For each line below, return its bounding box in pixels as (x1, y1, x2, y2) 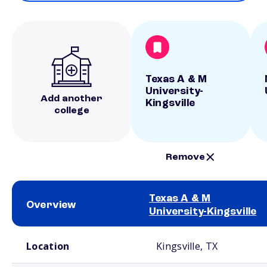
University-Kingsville (149, 206, 257, 217)
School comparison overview (12, 228, 94, 234)
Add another (41, 94, 103, 104)
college (54, 106, 89, 116)
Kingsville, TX (156, 240, 218, 253)
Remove (166, 152, 206, 162)
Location (26, 240, 70, 253)
